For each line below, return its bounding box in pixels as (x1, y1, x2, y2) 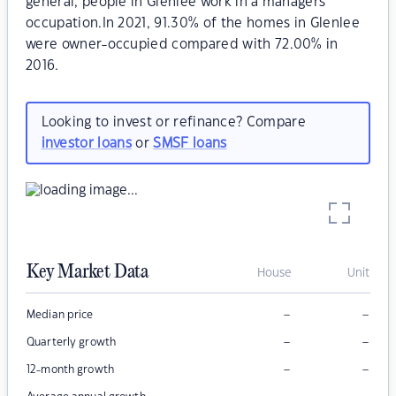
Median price (27, 309, 94, 321)
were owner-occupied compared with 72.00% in (26, 38, 339, 51)
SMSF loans (153, 136, 227, 150)
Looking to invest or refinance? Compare (41, 115, 306, 129)
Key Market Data (27, 262, 148, 284)
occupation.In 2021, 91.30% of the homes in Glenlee (26, 17, 361, 30)
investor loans (41, 136, 132, 150)
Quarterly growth (27, 337, 117, 348)
